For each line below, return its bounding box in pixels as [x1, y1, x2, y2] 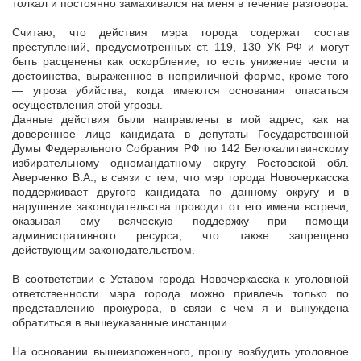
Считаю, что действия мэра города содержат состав [12, 26, 349, 39]
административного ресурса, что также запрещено [12, 229, 349, 243]
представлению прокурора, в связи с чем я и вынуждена [12, 301, 349, 315]
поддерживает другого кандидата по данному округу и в [12, 185, 349, 199]
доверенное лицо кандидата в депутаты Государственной [12, 127, 349, 141]
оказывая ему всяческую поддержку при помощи [12, 214, 349, 228]
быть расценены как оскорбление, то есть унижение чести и [12, 55, 349, 68]
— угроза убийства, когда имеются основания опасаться [12, 84, 349, 98]
